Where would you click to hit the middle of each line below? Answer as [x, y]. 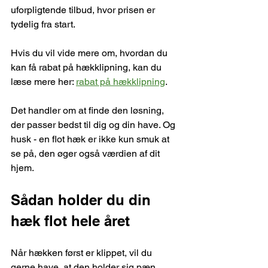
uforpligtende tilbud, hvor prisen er [84, 10]
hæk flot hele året [70, 220]
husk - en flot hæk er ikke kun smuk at [91, 139]
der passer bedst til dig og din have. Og [94, 124]
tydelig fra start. [43, 24]
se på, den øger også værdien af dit [86, 153]
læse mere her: [43, 81]
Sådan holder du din [83, 200]
